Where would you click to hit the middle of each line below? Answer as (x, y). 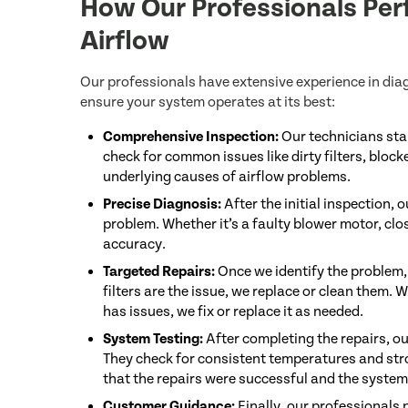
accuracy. (134, 244)
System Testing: (153, 339)
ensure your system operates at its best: (208, 102)
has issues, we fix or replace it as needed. (233, 311)
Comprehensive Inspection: (191, 137)
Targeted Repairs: (159, 271)
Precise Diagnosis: (162, 204)
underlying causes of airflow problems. (227, 177)
